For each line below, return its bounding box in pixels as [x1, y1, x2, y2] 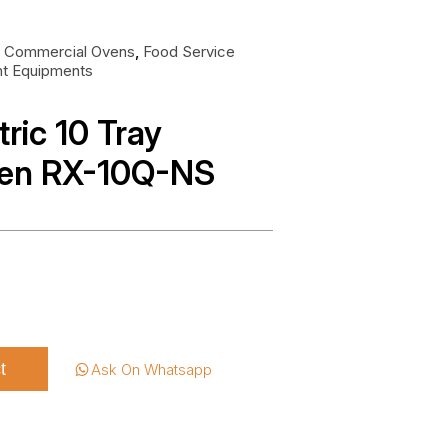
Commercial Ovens [4, 41, 135, 61]
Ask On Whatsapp [91, 359, 213, 379]
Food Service [143, 41, 235, 61]
